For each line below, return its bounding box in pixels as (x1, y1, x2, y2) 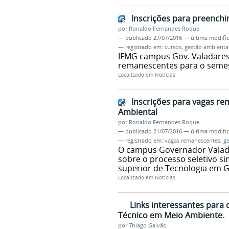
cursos (164, 43, 181, 51)
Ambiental (118, 106, 157, 118)
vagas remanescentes (164, 137, 220, 145)
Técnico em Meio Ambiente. (118, 210, 224, 221)
